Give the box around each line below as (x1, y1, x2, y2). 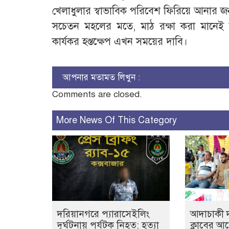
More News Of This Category (56, 114, 177, 126)
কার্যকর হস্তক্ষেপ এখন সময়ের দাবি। (52, 35, 188, 49)
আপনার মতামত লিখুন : (62, 72, 140, 83)
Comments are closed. (52, 89, 142, 100)
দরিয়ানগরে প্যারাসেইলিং (57, 208, 149, 220)
